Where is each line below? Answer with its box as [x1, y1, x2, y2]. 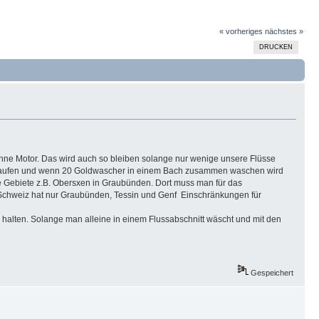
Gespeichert [249, 268, 294, 278]
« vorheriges [219, 27, 263, 36]
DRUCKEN [258, 43, 293, 51]
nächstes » [264, 27, 303, 36]
